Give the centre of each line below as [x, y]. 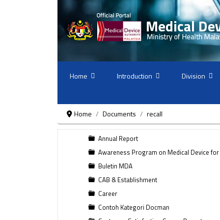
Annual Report [118, 138]
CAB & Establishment [128, 180]
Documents [119, 114]
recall [154, 114]
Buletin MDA [115, 166]
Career [108, 193]
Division [193, 76]
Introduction [135, 76]
